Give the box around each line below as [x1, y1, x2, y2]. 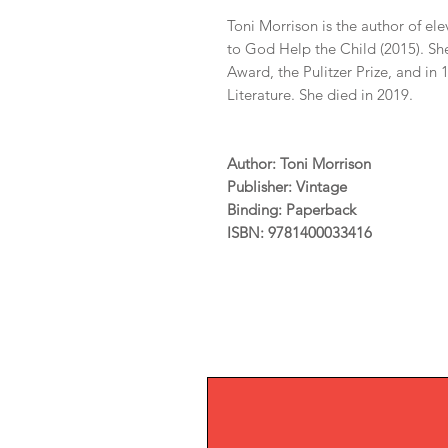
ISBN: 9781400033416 [227, 223, 372, 243]
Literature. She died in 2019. [227, 85, 413, 105]
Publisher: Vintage [227, 177, 347, 197]
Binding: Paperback [227, 200, 356, 220]
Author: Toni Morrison [227, 154, 371, 174]
